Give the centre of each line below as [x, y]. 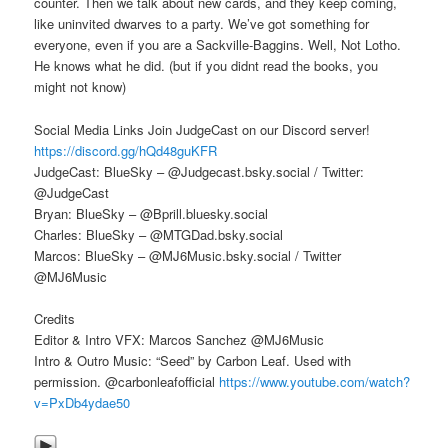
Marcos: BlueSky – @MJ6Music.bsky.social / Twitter [188, 255]
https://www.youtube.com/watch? [315, 381]
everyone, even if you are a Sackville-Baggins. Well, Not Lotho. [218, 45]
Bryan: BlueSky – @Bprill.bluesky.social [151, 213]
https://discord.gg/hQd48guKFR [126, 150]
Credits [55, 318]
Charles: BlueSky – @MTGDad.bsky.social [159, 234]
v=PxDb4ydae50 [82, 402]
